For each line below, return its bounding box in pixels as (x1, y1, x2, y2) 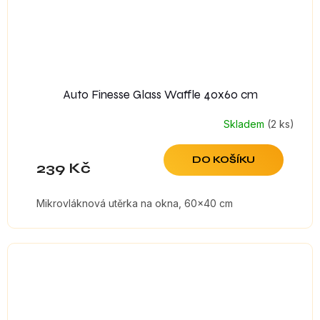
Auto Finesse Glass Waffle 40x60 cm (62, 87, 258, 103)
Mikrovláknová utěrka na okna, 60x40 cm (36, 197, 233, 210)
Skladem (224, 117, 267, 130)
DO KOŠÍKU (192, 154, 255, 166)
